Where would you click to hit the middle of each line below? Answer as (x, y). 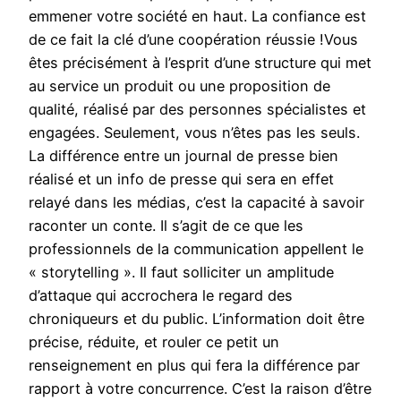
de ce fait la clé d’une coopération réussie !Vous (193, 40)
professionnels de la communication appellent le (196, 249)
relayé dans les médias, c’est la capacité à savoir (196, 203)
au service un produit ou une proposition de (179, 86)
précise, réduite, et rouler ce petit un (154, 342)
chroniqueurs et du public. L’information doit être (196, 319)
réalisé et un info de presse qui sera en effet (181, 179)
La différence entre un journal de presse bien (183, 156)
